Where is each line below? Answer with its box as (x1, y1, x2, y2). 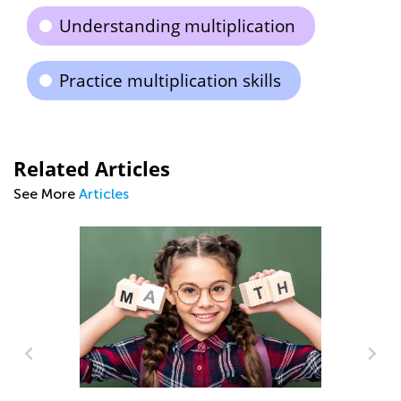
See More (13, 185, 79, 202)
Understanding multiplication (59, 14, 295, 38)
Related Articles (13, 155, 170, 182)
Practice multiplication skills (59, 69, 281, 92)
